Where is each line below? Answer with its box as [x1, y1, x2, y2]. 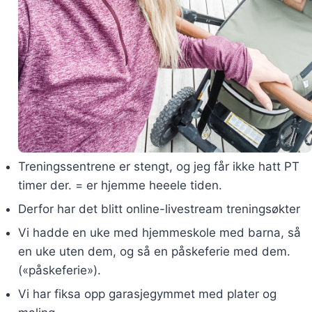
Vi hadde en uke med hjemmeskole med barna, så [17, 225, 301, 240]
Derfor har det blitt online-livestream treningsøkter [17, 202, 300, 216]
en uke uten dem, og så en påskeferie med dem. [17, 244, 290, 258]
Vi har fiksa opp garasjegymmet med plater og [17, 286, 276, 301]
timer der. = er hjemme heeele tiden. [17, 178, 222, 193]
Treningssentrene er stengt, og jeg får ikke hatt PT [17, 159, 299, 174]
